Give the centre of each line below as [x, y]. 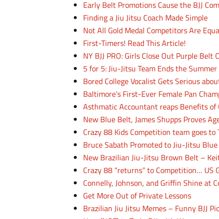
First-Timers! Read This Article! [135, 43]
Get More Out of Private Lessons [137, 196]
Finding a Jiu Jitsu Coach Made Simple [146, 18]
